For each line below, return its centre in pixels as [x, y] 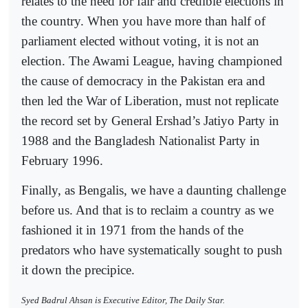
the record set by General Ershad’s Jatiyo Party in [150, 121]
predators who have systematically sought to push [152, 250]
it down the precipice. [78, 269]
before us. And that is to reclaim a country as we [147, 210]
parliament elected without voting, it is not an [140, 41]
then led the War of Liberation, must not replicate [150, 101]
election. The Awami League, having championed [152, 61]
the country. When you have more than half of [143, 21]
